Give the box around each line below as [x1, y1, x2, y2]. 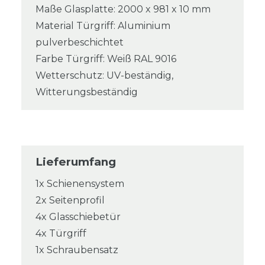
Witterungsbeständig [35, 86, 138, 98]
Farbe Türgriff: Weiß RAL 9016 [35, 53, 176, 65]
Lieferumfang [35, 155, 116, 169]
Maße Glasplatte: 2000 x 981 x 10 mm [35, 4, 211, 15]
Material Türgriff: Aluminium [35, 20, 170, 32]
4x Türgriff [35, 228, 86, 240]
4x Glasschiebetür [35, 211, 121, 223]
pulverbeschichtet [35, 37, 124, 49]
